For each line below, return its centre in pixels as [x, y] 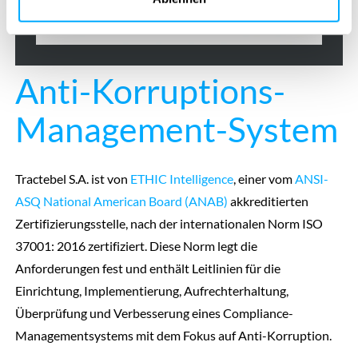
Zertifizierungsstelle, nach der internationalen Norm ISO [169, 224]
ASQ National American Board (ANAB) [121, 201]
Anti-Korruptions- [150, 91]
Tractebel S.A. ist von [72, 179]
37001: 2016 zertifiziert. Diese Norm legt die [136, 246]
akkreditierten [268, 201]
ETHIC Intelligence [181, 179]
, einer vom [264, 179]
